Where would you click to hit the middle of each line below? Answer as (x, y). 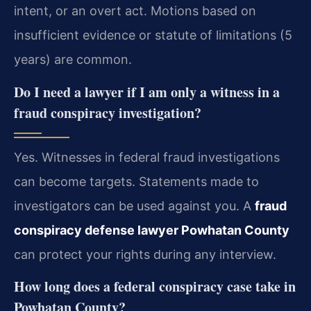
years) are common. (73, 60)
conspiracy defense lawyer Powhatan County (152, 230)
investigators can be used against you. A (134, 205)
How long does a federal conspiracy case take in (155, 287)
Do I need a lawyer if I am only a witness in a (147, 92)
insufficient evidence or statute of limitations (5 (153, 35)
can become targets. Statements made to (136, 181)
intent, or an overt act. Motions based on (135, 11)
